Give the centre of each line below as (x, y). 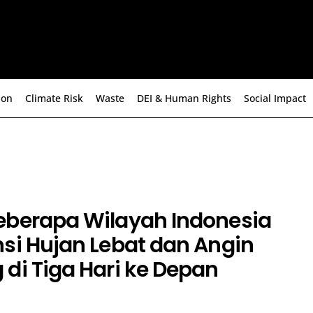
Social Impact (275, 99)
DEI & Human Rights (184, 99)
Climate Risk (54, 99)
